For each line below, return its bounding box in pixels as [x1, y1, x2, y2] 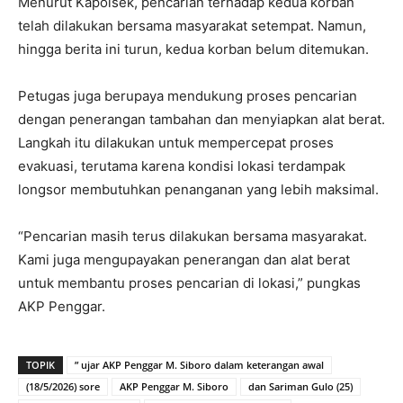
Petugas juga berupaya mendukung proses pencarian [18, 87, 357, 104]
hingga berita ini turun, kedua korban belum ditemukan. [18, 40, 369, 58]
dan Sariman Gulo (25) [248, 380, 353, 393]
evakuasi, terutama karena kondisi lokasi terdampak [18, 157, 345, 175]
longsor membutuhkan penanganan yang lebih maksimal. [18, 181, 379, 198]
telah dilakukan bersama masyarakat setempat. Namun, [18, 17, 366, 34]
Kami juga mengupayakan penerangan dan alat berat [18, 251, 350, 268]
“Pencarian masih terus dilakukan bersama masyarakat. [18, 228, 367, 245]
